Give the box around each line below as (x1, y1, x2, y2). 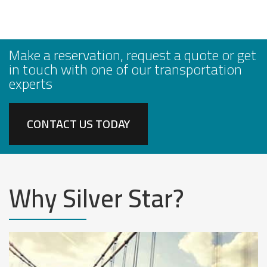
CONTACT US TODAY (27, 113, 130, 135)
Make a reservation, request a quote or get (9, 42, 256, 69)
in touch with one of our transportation (9, 56, 242, 83)
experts (9, 70, 52, 98)
